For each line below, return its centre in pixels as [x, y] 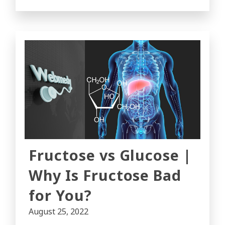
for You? [60, 195]
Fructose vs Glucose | [110, 155]
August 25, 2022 [59, 211]
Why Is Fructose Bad [105, 175]
